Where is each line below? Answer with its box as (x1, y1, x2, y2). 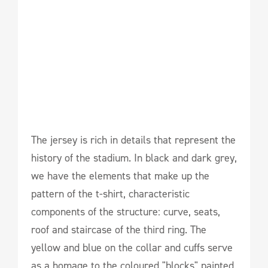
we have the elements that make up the (31, 169, 209, 183)
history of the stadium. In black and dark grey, (31, 151, 237, 165)
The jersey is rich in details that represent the (31, 133, 236, 147)
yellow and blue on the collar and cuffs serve (31, 240, 233, 255)
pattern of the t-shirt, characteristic (31, 187, 190, 201)
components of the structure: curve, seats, (31, 205, 220, 219)
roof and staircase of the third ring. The (31, 223, 206, 237)
